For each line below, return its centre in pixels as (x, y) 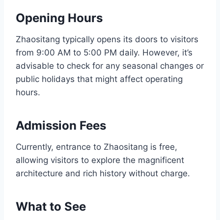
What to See (51, 207)
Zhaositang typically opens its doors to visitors (107, 40)
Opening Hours (59, 18)
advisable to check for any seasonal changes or (110, 66)
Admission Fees (61, 126)
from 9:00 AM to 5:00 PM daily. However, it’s (104, 53)
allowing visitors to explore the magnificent (100, 160)
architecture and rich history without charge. (103, 174)
